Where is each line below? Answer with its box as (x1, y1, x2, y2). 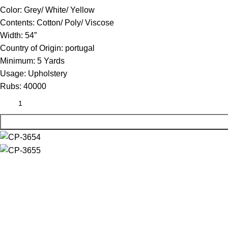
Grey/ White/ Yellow (24, 6, 95, 15)
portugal (65, 44, 95, 53)
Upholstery (28, 69, 67, 78)
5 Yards (37, 56, 65, 66)
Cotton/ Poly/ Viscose (37, 18, 114, 27)
